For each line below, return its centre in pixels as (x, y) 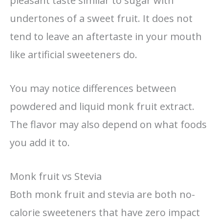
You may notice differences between (93, 88)
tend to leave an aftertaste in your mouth (106, 36)
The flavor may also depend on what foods (108, 124)
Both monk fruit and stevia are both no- (102, 194)
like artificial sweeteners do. (75, 54)
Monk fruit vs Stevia (56, 176)
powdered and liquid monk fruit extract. (102, 106)
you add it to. (41, 142)
